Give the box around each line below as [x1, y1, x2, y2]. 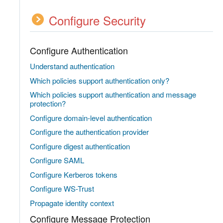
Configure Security [49, 11, 146, 29]
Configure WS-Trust [30, 183, 94, 194]
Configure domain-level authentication [30, 112, 152, 123]
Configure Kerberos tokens [30, 169, 117, 180]
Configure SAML [30, 155, 84, 165]
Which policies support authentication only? [30, 75, 169, 86]
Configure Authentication [30, 44, 128, 57]
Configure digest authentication [30, 140, 130, 151]
